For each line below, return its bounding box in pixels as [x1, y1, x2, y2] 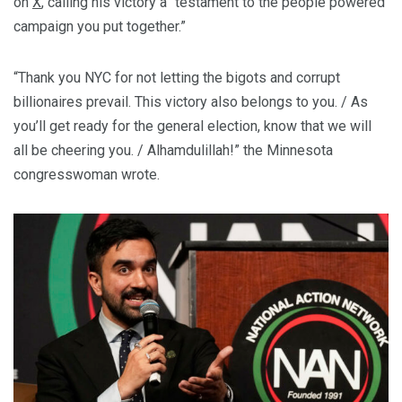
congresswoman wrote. [13, 165, 160, 183]
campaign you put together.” [13, 17, 186, 35]
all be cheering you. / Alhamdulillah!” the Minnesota [13, 141, 333, 159]
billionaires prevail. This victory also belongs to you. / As [13, 92, 368, 110]
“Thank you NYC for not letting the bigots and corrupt [13, 68, 340, 86]
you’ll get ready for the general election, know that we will [13, 117, 371, 135]
